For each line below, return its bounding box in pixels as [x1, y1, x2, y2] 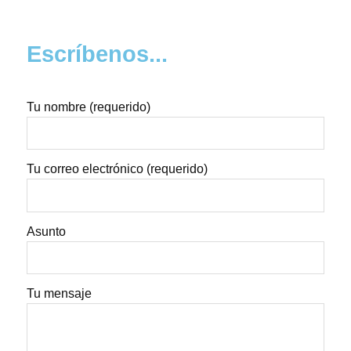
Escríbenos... [27, 42, 168, 67]
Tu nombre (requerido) [27, 100, 150, 114]
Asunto [27, 224, 66, 238]
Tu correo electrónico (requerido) [27, 162, 208, 176]
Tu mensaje [27, 286, 92, 300]
